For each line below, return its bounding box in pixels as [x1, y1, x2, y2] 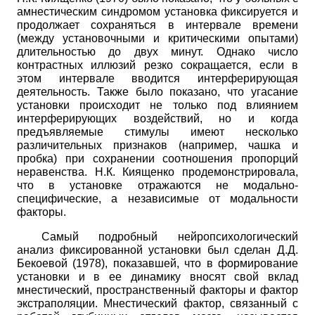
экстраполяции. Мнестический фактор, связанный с [17, 297, 298, 309]
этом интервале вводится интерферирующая [17, 72, 298, 84]
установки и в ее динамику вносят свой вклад [17, 270, 298, 283]
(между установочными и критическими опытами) [17, 32, 298, 44]
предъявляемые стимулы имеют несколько [17, 125, 298, 138]
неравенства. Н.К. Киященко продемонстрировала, [17, 165, 298, 178]
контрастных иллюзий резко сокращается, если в [17, 58, 298, 71]
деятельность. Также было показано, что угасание [17, 85, 298, 98]
